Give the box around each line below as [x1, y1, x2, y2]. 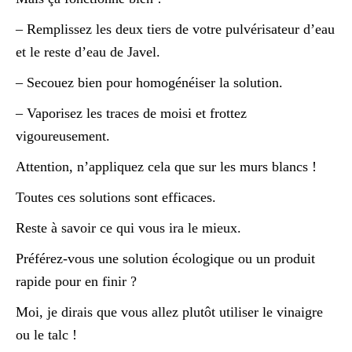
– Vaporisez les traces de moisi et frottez [16, 104, 247, 121]
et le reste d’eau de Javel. [16, 43, 160, 60]
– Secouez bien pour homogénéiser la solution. [16, 74, 283, 90]
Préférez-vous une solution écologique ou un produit [16, 250, 315, 266]
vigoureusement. [16, 127, 110, 144]
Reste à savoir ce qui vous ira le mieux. [16, 219, 241, 236]
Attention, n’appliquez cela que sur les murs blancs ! [16, 158, 317, 174]
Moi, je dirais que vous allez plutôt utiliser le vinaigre [16, 303, 323, 320]
